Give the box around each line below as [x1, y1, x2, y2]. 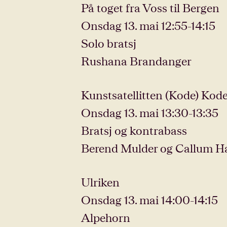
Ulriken [81, 175, 120, 188]
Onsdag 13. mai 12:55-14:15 [81, 19, 215, 32]
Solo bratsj [81, 36, 136, 50]
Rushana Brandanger [81, 54, 192, 67]
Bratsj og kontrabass [81, 124, 187, 137]
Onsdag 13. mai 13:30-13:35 [81, 106, 218, 119]
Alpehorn [81, 211, 130, 224]
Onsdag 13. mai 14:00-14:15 [81, 193, 218, 206]
